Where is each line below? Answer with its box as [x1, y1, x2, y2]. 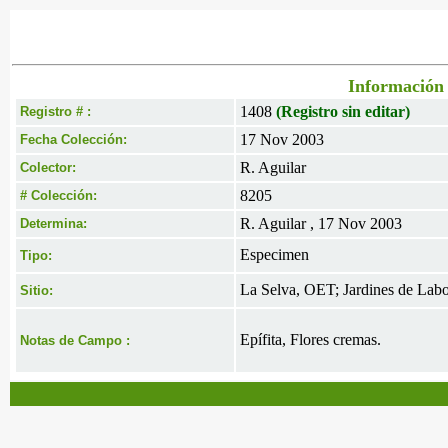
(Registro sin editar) [276, 103, 410, 120]
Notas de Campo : [20, 333, 130, 348]
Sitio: [20, 283, 53, 298]
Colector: [20, 160, 76, 175]
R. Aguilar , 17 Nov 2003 [240, 215, 402, 232]
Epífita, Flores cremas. [240, 331, 381, 348]
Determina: [20, 216, 87, 231]
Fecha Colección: [20, 132, 127, 147]
